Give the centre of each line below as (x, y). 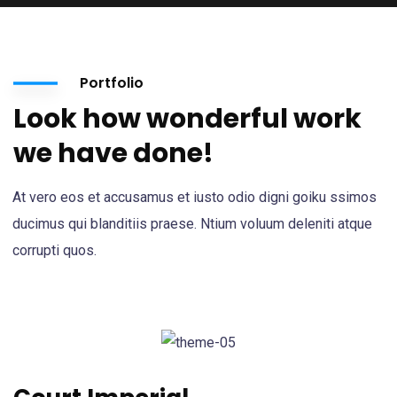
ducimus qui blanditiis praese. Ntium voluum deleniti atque (192, 223)
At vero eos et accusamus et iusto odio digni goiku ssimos (195, 197)
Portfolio (112, 82)
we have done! (113, 153)
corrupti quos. (54, 250)
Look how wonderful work (187, 118)
